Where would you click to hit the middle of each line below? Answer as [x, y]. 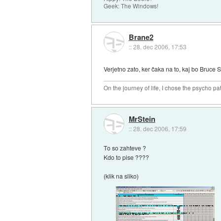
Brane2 [141, 37]
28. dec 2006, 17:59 [160, 128]
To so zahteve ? [125, 147]
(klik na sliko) [121, 176]
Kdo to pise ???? [127, 157]
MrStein [142, 119]
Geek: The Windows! [131, 6]
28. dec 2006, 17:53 [160, 46]
